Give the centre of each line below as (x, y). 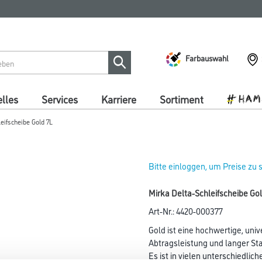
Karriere (119, 99)
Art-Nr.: (162, 211)
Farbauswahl (207, 57)
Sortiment (182, 99)
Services (60, 99)
